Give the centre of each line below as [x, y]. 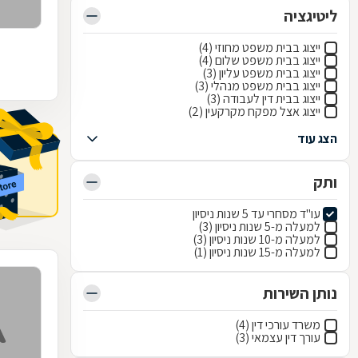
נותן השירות [300, 293]
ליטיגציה [310, 16]
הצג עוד [317, 139]
